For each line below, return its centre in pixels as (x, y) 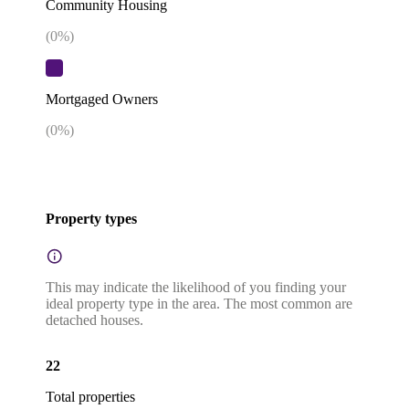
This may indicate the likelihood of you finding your (196, 287)
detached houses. (94, 320)
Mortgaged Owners (102, 100)
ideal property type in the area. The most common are (199, 303)
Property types (91, 219)
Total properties (90, 396)
